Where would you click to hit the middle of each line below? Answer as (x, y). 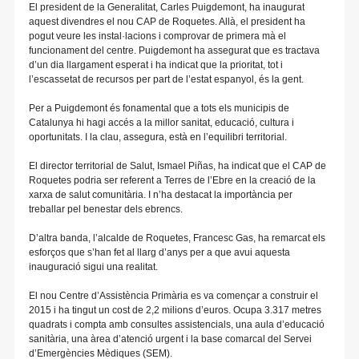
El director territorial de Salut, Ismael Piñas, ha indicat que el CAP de (177, 165)
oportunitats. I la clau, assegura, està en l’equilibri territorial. (158, 137)
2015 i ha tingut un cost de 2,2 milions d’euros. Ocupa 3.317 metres (175, 310)
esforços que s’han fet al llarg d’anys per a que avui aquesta (159, 252)
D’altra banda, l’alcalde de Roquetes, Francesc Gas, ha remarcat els (177, 238)
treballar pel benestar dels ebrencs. (106, 209)
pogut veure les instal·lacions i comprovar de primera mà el (157, 36)
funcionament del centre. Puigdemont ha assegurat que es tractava (174, 50)
